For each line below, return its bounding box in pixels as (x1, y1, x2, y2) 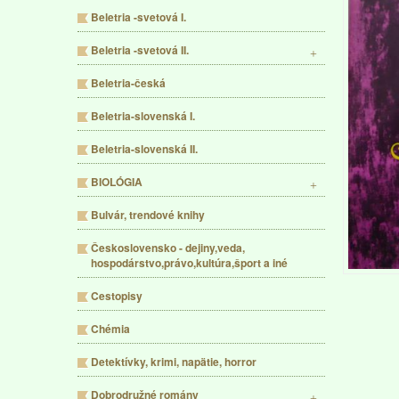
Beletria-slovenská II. (91, 141, 198, 157)
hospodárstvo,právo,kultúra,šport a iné (91, 255, 288, 271)
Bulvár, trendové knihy (91, 207, 205, 223)
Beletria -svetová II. (91, 42, 189, 58)
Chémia (91, 321, 130, 337)
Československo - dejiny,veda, (91, 240, 245, 256)
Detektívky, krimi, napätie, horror (91, 354, 256, 370)
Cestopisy (91, 288, 142, 304)
